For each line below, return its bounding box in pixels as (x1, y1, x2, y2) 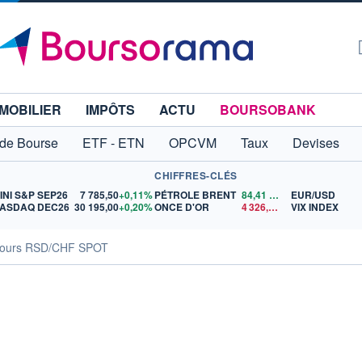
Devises (293, 133, 339, 152)
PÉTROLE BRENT (154, 187, 237, 202)
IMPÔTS (86, 100, 135, 119)
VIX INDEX (291, 200, 339, 214)
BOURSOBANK (220, 100, 316, 119)
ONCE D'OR (154, 200, 210, 214)
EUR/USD (291, 187, 336, 202)
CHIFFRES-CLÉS (154, 168, 238, 183)
